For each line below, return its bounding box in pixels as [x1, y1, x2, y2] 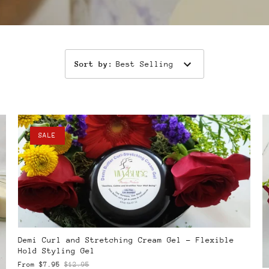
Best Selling [116, 59, 174, 68]
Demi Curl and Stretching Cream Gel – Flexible [17, 235, 234, 244]
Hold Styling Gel [17, 246, 95, 255]
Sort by [74, 59, 108, 68]
